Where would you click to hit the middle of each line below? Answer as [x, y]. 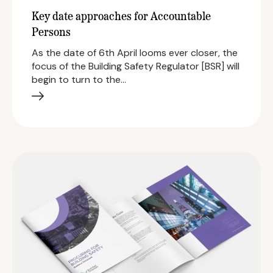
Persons [51, 33]
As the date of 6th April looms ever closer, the [135, 52]
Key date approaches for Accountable [121, 17]
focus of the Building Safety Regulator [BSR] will [136, 66]
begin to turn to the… [79, 79]
